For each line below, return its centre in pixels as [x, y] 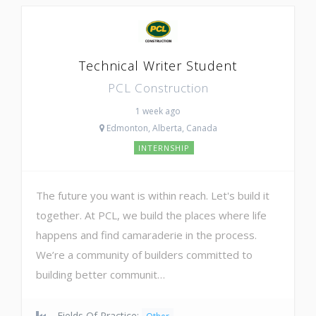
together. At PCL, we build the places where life [151, 215]
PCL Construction [158, 87]
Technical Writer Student [158, 65]
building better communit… [101, 274]
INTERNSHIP [164, 147]
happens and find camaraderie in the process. [146, 235]
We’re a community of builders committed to [144, 254]
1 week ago [158, 111]
